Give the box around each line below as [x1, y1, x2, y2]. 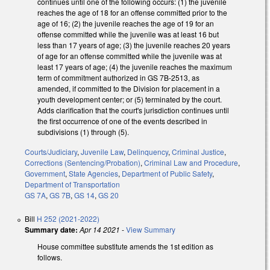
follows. [37, 251, 64, 262]
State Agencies [69, 168, 118, 178]
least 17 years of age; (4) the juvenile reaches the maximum [37, 61, 232, 72]
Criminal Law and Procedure [144, 157, 238, 168]
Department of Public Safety [122, 168, 212, 178]
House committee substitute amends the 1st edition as [37, 240, 213, 251]
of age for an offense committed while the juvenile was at [37, 51, 222, 61]
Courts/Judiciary [25, 146, 77, 157]
